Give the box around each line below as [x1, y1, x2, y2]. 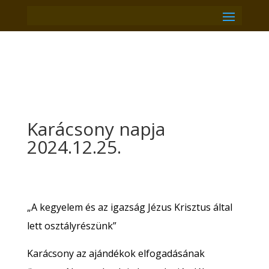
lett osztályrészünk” [26, 219, 116, 232]
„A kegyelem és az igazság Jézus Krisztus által [26, 201, 232, 214]
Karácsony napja [26, 116, 165, 141]
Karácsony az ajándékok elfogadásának [26, 247, 205, 260]
